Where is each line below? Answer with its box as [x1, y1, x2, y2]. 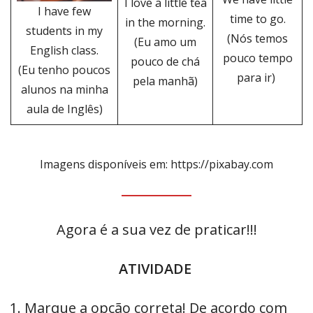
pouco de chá [131, 54, 200, 70]
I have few [38, 3, 91, 19]
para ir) [237, 70, 278, 86]
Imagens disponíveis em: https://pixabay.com [40, 156, 273, 172]
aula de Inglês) [26, 101, 103, 117]
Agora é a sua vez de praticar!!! [56, 220, 257, 240]
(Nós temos [227, 31, 288, 47]
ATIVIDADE [118, 259, 195, 279]
